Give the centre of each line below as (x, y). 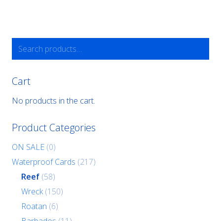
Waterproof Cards (44, 162)
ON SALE (28, 147)
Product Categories (54, 128)
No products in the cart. (54, 101)
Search (24, 42)
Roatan (34, 206)
